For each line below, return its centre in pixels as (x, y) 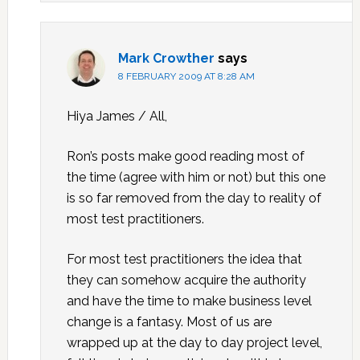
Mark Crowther (166, 58)
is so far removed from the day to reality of (194, 198)
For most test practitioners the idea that (184, 259)
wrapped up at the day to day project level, (194, 343)
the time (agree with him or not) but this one (196, 177)
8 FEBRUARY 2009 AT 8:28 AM (186, 76)
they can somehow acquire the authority (186, 280)
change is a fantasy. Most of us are (169, 322)
